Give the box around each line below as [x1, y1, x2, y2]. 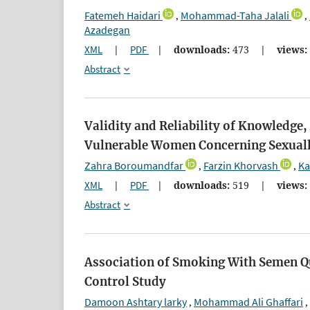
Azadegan [84, 22, 130, 37]
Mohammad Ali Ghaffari [194, 294, 303, 309]
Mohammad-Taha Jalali [181, 8, 289, 22]
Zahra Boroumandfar [84, 158, 183, 173]
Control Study [84, 273, 166, 289]
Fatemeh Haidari [84, 8, 161, 22]
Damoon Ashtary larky [84, 294, 187, 309]
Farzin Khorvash [203, 158, 278, 173]
